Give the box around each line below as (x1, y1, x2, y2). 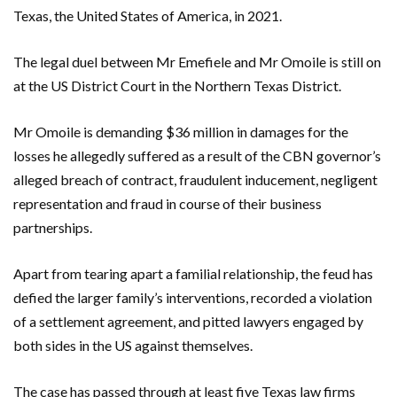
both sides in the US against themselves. (13, 336, 253, 354)
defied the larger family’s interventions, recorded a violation (13, 288, 372, 306)
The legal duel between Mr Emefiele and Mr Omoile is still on (13, 52, 381, 70)
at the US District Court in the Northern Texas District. (13, 76, 341, 94)
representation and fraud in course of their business (13, 194, 322, 212)
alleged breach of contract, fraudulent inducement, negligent (13, 170, 378, 188)
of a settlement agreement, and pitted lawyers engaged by (13, 312, 363, 330)
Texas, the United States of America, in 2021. (13, 6, 282, 24)
